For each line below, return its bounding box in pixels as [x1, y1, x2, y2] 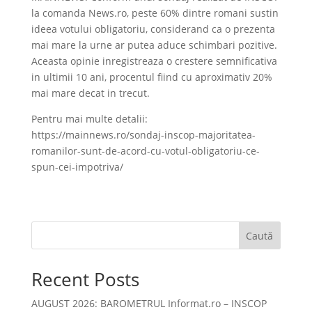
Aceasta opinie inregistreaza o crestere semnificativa [31, 54, 277, 68]
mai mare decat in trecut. [31, 86, 150, 100]
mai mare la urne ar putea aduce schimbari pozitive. [31, 38, 277, 52]
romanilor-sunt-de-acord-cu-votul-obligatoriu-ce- [31, 144, 260, 157]
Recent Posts [31, 267, 139, 292]
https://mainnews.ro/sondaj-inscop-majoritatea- [31, 128, 256, 141]
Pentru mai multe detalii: [31, 112, 148, 125]
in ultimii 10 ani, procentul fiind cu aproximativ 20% [31, 70, 272, 84]
